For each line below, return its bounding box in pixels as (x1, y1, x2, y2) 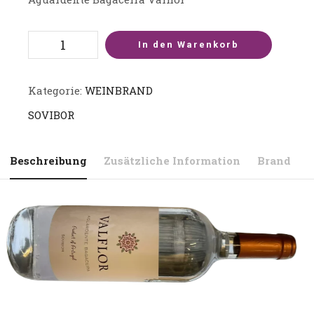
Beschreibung (9, 153, 87, 168)
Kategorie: (28, 83, 85, 97)
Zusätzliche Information (103, 153, 240, 168)
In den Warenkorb (138, 39, 239, 50)
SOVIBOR (28, 107, 74, 122)
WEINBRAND (85, 83, 153, 97)
